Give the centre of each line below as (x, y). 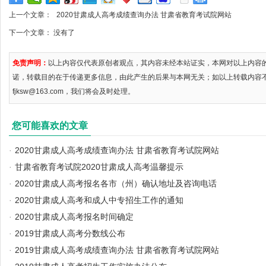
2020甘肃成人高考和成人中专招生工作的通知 (99, 200)
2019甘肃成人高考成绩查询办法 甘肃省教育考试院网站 (117, 250)
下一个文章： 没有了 (42, 33)
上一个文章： (31, 15)
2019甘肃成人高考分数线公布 (70, 233)
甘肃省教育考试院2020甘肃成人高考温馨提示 (99, 167)
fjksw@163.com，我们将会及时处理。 (74, 91)
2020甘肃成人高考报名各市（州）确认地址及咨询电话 (116, 183)
